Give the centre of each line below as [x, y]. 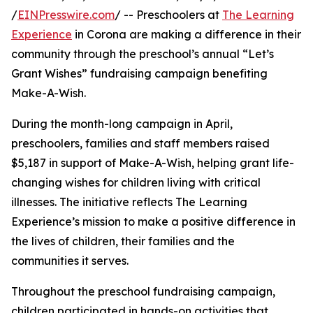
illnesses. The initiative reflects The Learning [129, 202]
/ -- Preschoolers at [168, 15]
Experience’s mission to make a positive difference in [153, 222]
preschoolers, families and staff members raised [140, 144]
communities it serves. [70, 261]
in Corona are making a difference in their [187, 35]
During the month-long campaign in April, [122, 124]
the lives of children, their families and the [123, 241]
